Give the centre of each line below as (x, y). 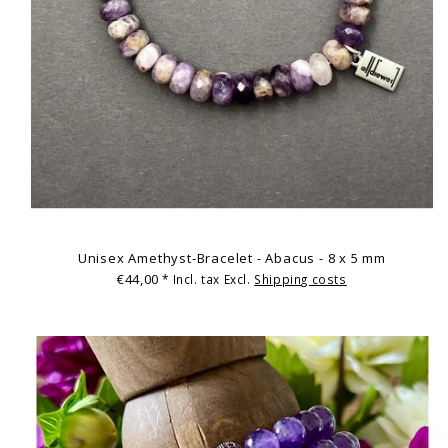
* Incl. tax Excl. (208, 279)
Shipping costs (300, 279)
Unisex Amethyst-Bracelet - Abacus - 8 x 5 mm (232, 257)
